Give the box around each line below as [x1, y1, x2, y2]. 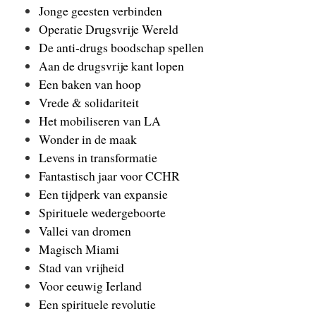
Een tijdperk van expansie [39, 186, 168, 203]
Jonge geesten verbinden [39, 2, 162, 20]
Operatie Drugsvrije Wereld [39, 20, 178, 38]
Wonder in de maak [39, 130, 137, 148]
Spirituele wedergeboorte [39, 204, 166, 221]
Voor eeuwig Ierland [39, 277, 142, 295]
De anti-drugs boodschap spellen [39, 39, 204, 56]
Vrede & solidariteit [39, 94, 139, 111]
